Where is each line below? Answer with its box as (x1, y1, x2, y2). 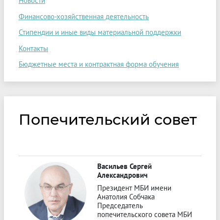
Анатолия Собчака (97, 192, 155, 201)
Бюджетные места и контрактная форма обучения (19, 59, 179, 69)
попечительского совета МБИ (97, 209, 192, 219)
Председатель (97, 200, 142, 210)
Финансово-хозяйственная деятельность (19, 11, 149, 21)
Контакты (19, 43, 48, 53)
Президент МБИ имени (97, 183, 171, 192)
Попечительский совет (19, 110, 197, 129)
